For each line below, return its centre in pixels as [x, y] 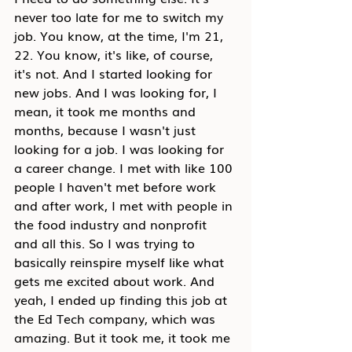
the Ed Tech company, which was [117, 318]
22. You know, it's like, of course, [115, 54]
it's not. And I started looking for [115, 73]
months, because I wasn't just [107, 130]
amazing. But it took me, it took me [124, 337]
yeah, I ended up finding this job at [123, 299]
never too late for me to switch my [121, 16]
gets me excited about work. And [116, 280]
